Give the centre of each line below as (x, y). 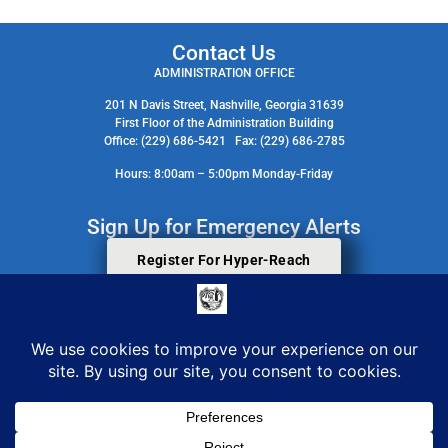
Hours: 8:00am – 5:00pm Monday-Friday (224, 173)
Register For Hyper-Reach (224, 260)
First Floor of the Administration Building (224, 123)
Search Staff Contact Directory (224, 327)
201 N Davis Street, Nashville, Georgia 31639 (224, 105)
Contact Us (224, 52)
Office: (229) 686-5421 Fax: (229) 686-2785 (224, 141)
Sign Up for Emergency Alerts (224, 227)
